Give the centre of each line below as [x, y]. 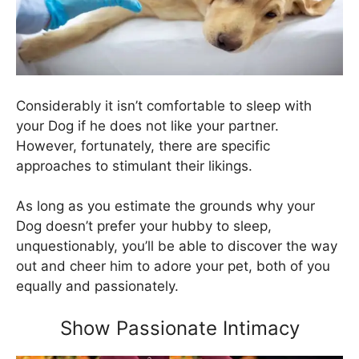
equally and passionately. [97, 286]
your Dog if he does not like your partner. [147, 125]
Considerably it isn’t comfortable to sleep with [164, 105]
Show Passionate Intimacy [179, 328]
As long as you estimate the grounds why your [165, 206]
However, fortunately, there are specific [143, 145]
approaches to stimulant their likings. [134, 165]
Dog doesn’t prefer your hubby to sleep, [144, 226]
